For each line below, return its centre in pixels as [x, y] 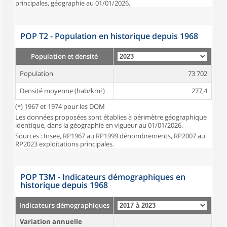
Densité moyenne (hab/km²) [62, 91]
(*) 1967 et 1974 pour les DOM [60, 106]
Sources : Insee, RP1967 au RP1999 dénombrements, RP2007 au [110, 136]
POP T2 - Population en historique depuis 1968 [109, 36]
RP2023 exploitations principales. [65, 144]
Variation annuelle [51, 221]
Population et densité [64, 56]
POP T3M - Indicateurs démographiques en [103, 177]
